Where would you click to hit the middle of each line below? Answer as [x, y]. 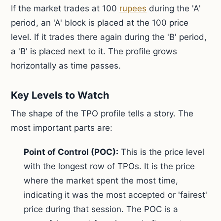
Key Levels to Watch [60, 95]
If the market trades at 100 [65, 8]
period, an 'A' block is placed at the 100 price [100, 23]
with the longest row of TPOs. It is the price [110, 166]
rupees [133, 8]
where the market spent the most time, [101, 181]
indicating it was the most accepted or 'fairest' [116, 195]
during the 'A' [174, 8]
